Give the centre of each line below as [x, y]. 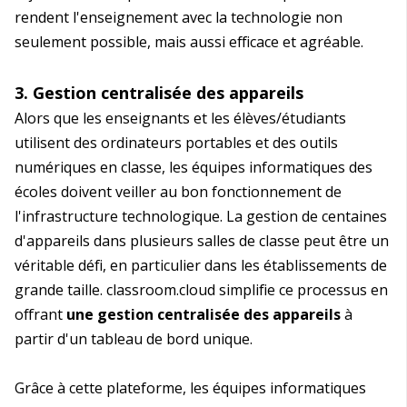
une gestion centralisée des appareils [203, 315]
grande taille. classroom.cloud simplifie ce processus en [201, 290]
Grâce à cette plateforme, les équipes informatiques [190, 388]
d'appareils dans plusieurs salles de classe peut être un [202, 241]
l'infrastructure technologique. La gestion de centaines [201, 217]
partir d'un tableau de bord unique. [134, 339]
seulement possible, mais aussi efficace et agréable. [189, 42]
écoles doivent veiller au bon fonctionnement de [178, 192]
